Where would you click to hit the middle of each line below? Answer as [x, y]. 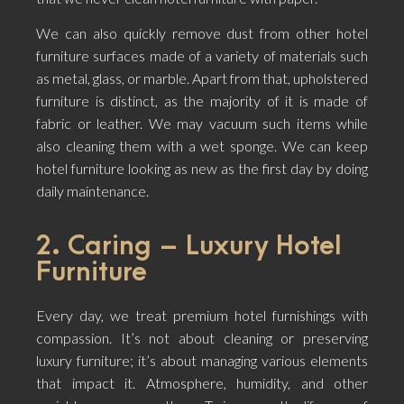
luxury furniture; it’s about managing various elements [202, 360]
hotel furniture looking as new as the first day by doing [202, 169]
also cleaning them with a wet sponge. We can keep [202, 146]
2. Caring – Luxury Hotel [189, 246]
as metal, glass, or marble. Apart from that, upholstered [202, 78]
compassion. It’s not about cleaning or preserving [202, 337]
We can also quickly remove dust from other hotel [202, 33]
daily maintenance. [92, 191]
